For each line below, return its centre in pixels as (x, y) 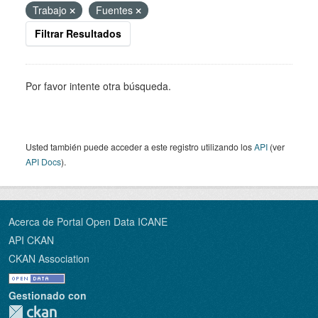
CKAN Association (49, 258)
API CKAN (31, 240)
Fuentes (116, 10)
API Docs (43, 161)
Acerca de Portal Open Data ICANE (88, 221)
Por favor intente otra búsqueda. (98, 86)
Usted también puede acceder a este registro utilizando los (140, 147)
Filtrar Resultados (78, 33)
